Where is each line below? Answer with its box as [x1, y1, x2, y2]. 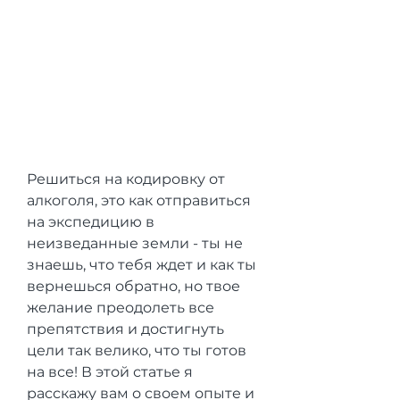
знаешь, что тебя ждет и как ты [27, 255, 256, 273]
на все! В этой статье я [27, 362, 193, 380]
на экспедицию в [27, 212, 154, 230]
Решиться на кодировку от [27, 170, 225, 187]
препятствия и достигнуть [27, 320, 224, 337]
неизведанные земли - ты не [27, 234, 243, 252]
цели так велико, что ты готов [27, 341, 246, 359]
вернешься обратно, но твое [27, 277, 240, 295]
